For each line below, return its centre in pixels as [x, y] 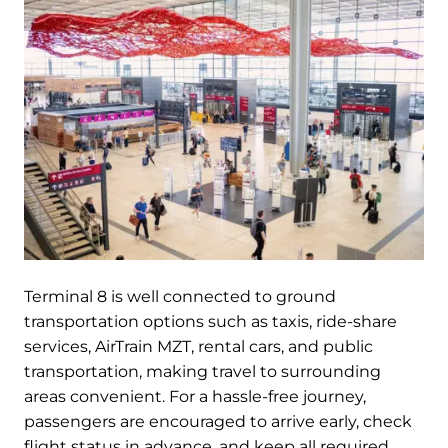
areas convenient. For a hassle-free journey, [195, 396]
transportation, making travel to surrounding [202, 371]
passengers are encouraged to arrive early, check [218, 421]
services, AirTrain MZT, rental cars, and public [198, 346]
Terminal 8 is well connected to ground [180, 296]
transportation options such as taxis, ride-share [210, 321]
